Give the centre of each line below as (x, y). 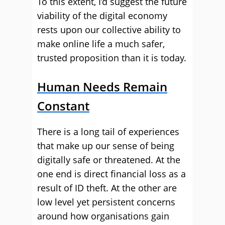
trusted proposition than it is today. (112, 58)
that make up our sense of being (106, 146)
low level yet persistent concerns (106, 202)
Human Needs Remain (102, 87)
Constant (63, 106)
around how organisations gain (103, 216)
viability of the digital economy (102, 16)
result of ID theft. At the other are (107, 188)
